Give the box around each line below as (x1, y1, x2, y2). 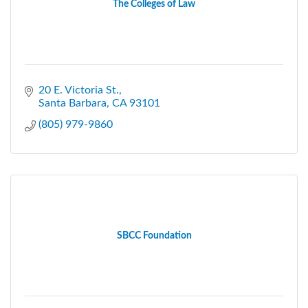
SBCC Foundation (116, 230, 192, 241)
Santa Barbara (38, 97, 107, 109)
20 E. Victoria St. (38, 84, 119, 96)
